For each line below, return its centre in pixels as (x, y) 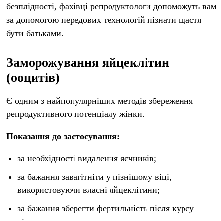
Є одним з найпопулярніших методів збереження (100, 101)
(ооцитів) (33, 78)
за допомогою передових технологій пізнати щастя (104, 20)
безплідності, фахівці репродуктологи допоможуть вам (111, 6)
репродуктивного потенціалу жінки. (75, 114)
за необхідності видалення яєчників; (87, 158)
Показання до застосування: (63, 136)
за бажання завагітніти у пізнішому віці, (94, 177)
